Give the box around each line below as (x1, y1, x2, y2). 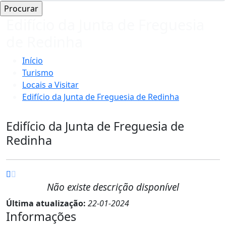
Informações (6, 208, 76, 224)
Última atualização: (6, 197, 88, 209)
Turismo (22, 67, 53, 78)
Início (22, 54, 43, 66)
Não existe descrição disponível (47, 180, 179, 194)
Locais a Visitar (22, 79, 79, 90)
